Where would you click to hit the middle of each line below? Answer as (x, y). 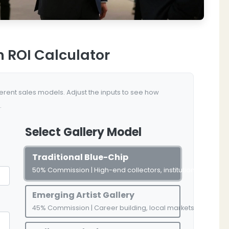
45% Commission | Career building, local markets (113, 208)
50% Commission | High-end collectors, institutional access (130, 170)
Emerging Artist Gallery (83, 195)
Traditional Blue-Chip (80, 157)
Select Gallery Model (83, 132)
